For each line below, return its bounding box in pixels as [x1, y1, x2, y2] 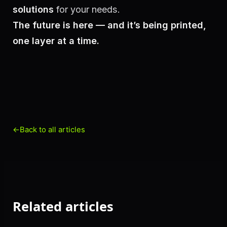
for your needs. [54, 4, 120, 15]
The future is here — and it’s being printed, [13, 20, 206, 31]
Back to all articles [20, 125, 85, 134]
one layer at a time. [13, 35, 99, 47]
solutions [13, 4, 54, 15]
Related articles [13, 197, 113, 215]
